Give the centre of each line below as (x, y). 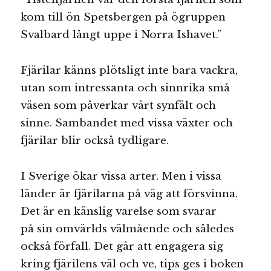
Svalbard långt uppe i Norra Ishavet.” (121, 35)
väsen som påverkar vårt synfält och (119, 106)
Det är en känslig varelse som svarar (119, 211)
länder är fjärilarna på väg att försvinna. (129, 194)
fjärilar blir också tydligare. (95, 141)
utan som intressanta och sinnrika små (126, 88)
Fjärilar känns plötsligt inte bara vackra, (129, 71)
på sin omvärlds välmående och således (128, 229)
